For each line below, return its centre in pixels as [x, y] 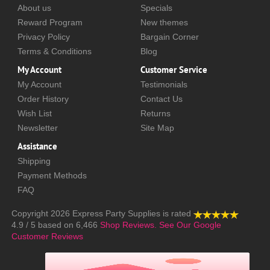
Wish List [35, 114]
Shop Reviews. [128, 225]
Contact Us [162, 99]
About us [34, 8]
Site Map [157, 128]
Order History [43, 99]
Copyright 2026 [42, 214]
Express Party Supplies [116, 214]
